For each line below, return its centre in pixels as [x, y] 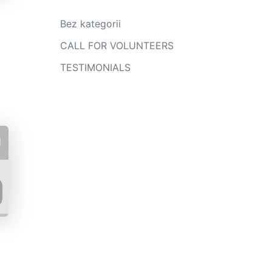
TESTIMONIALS [95, 67]
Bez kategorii [90, 24]
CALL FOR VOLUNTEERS [117, 46]
